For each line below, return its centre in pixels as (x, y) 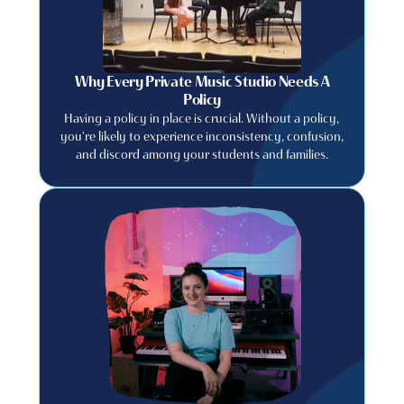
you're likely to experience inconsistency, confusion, (202, 136)
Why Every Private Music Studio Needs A (202, 82)
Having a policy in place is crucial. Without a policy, (202, 118)
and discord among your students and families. (202, 154)
